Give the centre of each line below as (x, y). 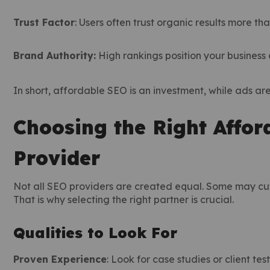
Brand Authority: (55, 55)
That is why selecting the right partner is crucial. (124, 199)
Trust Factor (44, 22)
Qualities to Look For (95, 233)
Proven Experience (60, 259)
